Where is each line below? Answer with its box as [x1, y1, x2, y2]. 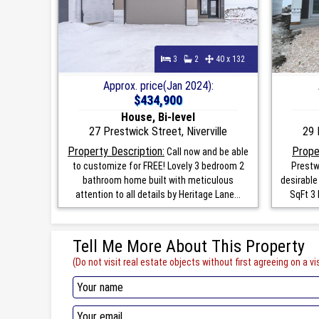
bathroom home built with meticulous [83, 174, 234, 186]
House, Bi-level [121, 110, 195, 124]
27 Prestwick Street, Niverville [89, 124, 227, 138]
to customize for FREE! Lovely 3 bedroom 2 [72, 159, 244, 172]
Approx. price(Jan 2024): [103, 78, 214, 93]
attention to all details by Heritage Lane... [75, 188, 241, 200]
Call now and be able [164, 145, 249, 157]
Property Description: [68, 144, 164, 158]
